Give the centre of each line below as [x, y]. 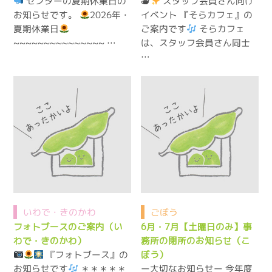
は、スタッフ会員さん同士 [196, 42]
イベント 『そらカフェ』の [197, 15]
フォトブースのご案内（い [68, 227]
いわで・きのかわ [60, 212]
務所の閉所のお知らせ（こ [196, 241]
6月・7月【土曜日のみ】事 [197, 227]
